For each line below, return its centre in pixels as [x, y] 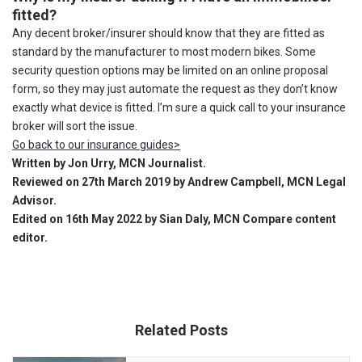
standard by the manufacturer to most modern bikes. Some [164, 51]
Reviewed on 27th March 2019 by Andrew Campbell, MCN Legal [179, 181]
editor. [30, 237]
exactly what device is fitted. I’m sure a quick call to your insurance [179, 107]
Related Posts [181, 330]
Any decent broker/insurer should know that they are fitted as [168, 33]
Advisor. [34, 200]
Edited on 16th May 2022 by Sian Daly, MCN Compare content [174, 219]
